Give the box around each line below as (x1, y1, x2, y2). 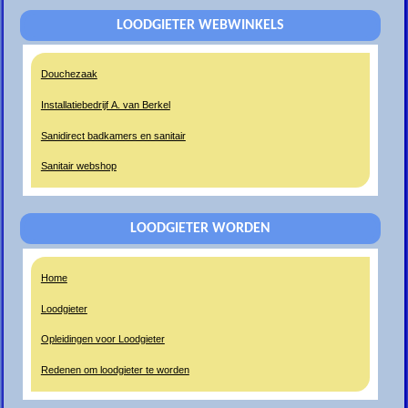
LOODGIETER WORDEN (129, 221, 270, 237)
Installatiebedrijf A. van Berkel (40, 98, 170, 110)
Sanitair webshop (40, 160, 117, 172)
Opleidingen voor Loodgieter (40, 333, 165, 345)
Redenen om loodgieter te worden (40, 364, 189, 376)
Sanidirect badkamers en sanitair (40, 129, 186, 141)
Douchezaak (40, 68, 97, 80)
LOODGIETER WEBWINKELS (116, 17, 284, 33)
